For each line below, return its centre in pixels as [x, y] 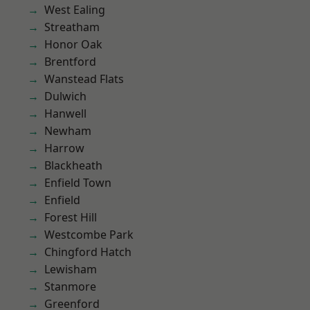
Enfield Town [78, 183]
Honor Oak [73, 44]
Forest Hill [71, 217]
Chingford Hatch [88, 252]
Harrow [64, 148]
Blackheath [73, 165]
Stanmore [70, 286]
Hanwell [65, 113]
